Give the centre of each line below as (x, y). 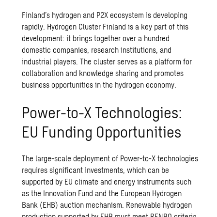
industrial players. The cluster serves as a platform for (107, 62)
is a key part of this (157, 27)
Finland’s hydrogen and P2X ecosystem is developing (105, 15)
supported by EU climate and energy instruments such (107, 182)
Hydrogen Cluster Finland (87, 27)
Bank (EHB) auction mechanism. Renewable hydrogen (107, 205)
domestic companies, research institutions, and (97, 50)
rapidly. (35, 27)
